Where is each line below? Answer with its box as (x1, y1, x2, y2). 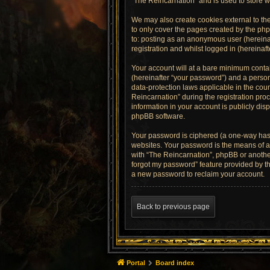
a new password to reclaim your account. (131, 170, 265, 178)
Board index (155, 259, 194, 266)
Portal (127, 259, 145, 266)
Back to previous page (137, 202, 210, 211)
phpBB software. (131, 112, 185, 121)
